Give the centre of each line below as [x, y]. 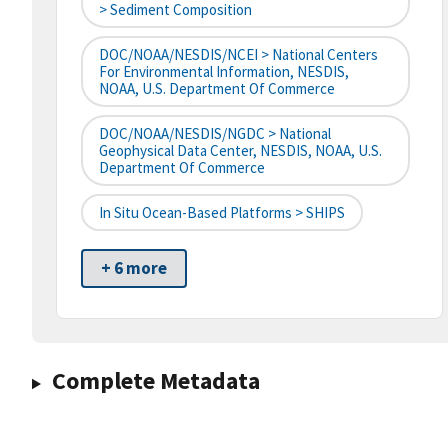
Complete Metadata [155, 381]
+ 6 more [134, 268]
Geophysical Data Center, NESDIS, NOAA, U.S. [240, 151]
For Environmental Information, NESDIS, [224, 72]
